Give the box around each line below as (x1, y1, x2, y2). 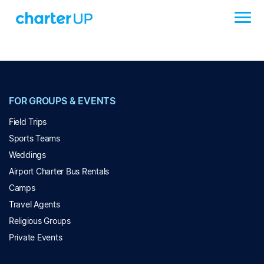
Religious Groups (9, 216, 71, 226)
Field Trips (9, 117, 47, 127)
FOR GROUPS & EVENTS (9, 95, 115, 107)
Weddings (9, 150, 46, 160)
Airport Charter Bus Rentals (9, 166, 110, 176)
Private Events (9, 232, 62, 242)
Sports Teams (9, 133, 60, 143)
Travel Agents (9, 199, 60, 209)
